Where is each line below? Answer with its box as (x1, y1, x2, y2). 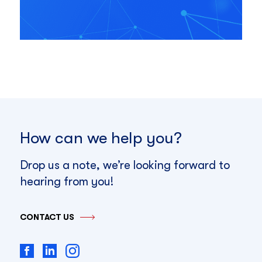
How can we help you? (19, 129, 182, 148)
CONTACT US (19, 212, 74, 222)
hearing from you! (19, 175, 113, 189)
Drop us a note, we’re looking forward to (19, 158, 230, 173)
